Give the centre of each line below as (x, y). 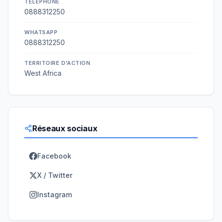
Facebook (54, 156)
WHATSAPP (41, 32)
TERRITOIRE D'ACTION (57, 63)
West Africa (43, 73)
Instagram (55, 195)
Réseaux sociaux (65, 129)
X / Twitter (55, 175)
